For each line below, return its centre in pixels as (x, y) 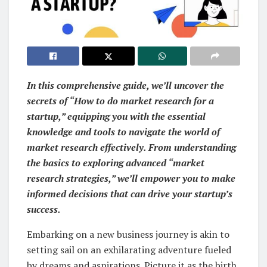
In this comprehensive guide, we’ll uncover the (125, 85)
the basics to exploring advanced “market (116, 162)
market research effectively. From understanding (131, 147)
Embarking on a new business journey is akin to (128, 234)
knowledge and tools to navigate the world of (123, 131)
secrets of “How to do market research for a (120, 100)
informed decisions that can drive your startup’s (130, 193)
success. (44, 209)
